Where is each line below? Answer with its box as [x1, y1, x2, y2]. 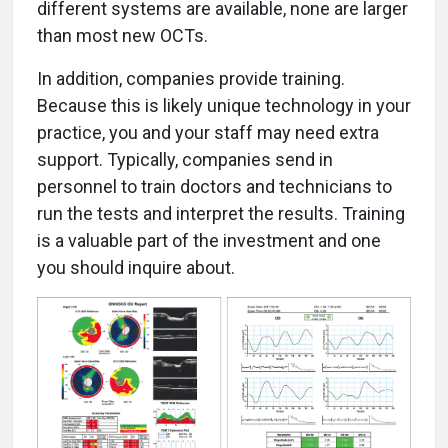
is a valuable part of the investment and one [37, 230, 381, 252]
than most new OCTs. [37, 25, 208, 47]
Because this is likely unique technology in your [37, 95, 411, 117]
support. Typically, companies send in [37, 149, 333, 171]
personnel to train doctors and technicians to [37, 176, 392, 198]
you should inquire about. [37, 257, 235, 279]
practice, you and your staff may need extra [37, 122, 379, 144]
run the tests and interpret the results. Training [37, 203, 405, 225]
